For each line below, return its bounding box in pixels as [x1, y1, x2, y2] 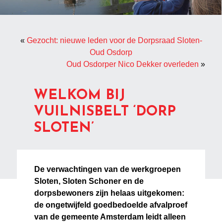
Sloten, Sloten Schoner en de [34, 177, 144, 186]
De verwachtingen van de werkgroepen [34, 165, 181, 174]
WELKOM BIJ [34, 89, 126, 103]
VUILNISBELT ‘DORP [34, 105, 176, 119]
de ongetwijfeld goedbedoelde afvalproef [34, 201, 188, 210]
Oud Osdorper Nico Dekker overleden [66, 60, 199, 69]
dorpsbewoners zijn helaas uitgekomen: [34, 189, 185, 198]
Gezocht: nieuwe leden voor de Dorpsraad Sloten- [26, 36, 202, 45]
